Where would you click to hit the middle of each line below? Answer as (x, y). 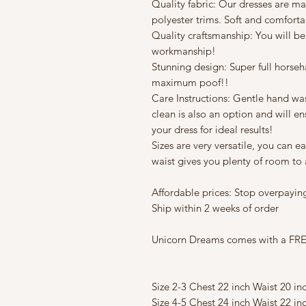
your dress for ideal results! (212, 129)
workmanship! (184, 51)
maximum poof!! (190, 82)
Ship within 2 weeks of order (215, 208)
